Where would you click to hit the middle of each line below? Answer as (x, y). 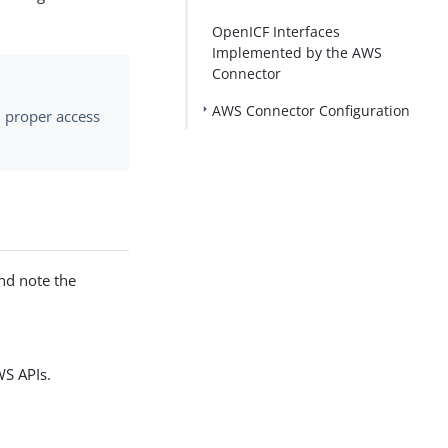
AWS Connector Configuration (310, 110)
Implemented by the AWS (296, 52)
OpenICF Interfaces (275, 31)
